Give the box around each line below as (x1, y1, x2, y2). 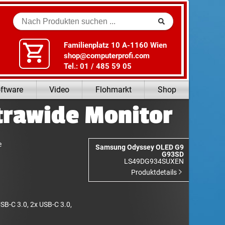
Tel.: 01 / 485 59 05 (63, 61, 132, 71)
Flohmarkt (95, 84, 132, 94)
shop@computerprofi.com (63, 51, 150, 60)
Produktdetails (131, 168, 179, 176)
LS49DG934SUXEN (124, 157, 184, 165)
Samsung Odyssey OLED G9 (95, 143, 184, 151)
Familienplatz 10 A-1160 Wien (63, 40, 167, 50)
